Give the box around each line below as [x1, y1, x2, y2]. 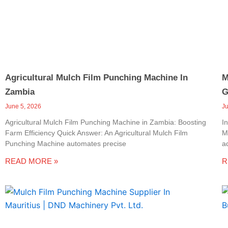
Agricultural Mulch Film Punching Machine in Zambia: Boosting [5, 118, 206, 126]
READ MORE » [5, 156, 58, 165]
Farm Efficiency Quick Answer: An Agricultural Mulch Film [5, 128, 188, 137]
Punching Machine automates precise [5, 139, 126, 148]
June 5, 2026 [5, 102, 41, 110]
